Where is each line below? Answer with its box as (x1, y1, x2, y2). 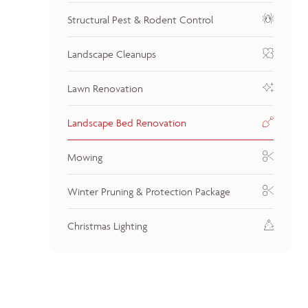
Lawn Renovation (67, 82, 143, 95)
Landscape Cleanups (67, 47, 156, 60)
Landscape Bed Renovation (67, 116, 186, 129)
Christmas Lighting (67, 219, 147, 232)
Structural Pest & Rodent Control (67, 13, 213, 26)
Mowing (67, 151, 102, 164)
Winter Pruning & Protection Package (67, 185, 230, 198)
